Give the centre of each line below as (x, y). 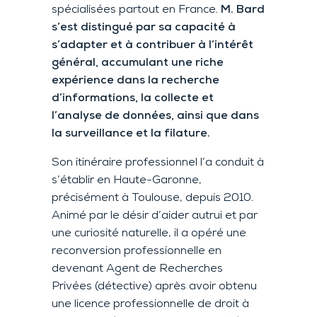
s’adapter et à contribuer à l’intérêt (152, 46)
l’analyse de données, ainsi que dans (155, 116)
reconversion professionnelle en (136, 252)
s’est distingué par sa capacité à (143, 28)
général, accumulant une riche (137, 63)
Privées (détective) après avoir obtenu (154, 287)
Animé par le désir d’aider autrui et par (154, 216)
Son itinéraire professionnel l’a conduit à (157, 163)
